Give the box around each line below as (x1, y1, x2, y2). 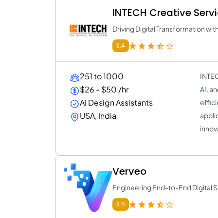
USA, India (80, 110, 116, 121)
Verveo (112, 164, 146, 178)
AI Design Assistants (80, 97, 153, 108)
